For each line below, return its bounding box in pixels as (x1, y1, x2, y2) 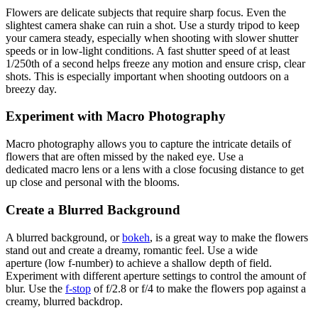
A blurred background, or (6, 231, 122, 243)
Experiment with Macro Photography (6, 109, 226, 124)
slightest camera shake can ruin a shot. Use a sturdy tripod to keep (6, 18, 300, 31)
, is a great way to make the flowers (150, 231, 308, 243)
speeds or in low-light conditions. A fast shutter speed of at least (6, 44, 290, 57)
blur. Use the (6, 282, 65, 295)
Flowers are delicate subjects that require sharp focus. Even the (6, 6, 286, 18)
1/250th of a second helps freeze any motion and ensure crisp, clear (6, 57, 305, 70)
